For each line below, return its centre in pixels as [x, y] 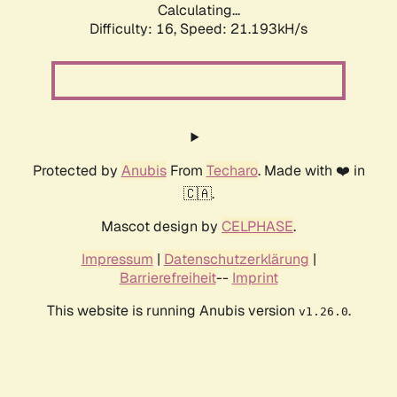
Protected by [77, 171]
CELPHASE [257, 227]
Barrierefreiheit [167, 278]
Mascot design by [161, 227]
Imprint [255, 278]
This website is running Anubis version [172, 311]
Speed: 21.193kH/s [244, 29]
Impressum [117, 260]
